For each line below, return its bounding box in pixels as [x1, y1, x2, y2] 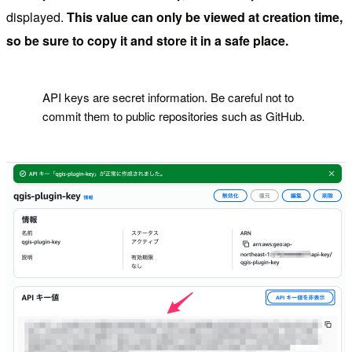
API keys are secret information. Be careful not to [42, 89, 295, 106]
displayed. [6, 8, 67, 27]
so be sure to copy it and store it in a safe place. [6, 31, 288, 50]
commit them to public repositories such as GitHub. [42, 108, 306, 125]
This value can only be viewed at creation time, [67, 8, 343, 27]
